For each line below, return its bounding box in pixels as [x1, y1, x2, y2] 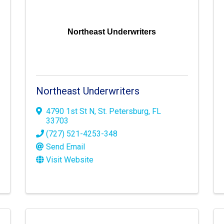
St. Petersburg [97, 106, 148, 116]
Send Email [45, 142, 85, 152]
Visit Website [45, 155, 93, 165]
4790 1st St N [45, 106, 94, 116]
